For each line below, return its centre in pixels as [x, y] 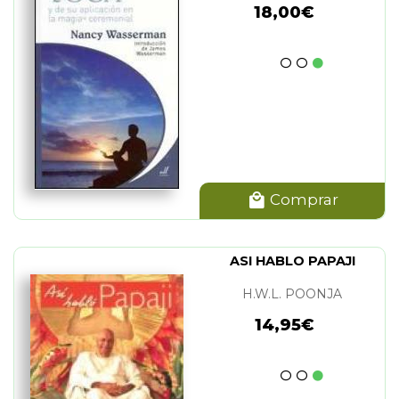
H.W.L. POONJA [292, 294]
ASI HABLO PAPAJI [292, 261]
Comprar [302, 200]
